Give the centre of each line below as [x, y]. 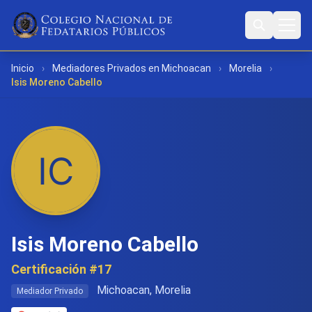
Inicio [23, 68]
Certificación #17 [61, 269]
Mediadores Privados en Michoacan [132, 68]
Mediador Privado [50, 291]
